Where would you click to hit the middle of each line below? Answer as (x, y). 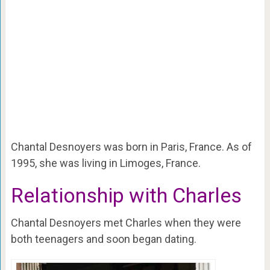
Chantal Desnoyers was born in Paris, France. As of (131, 147)
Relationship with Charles (126, 195)
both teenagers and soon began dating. (103, 239)
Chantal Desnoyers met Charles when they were (126, 223)
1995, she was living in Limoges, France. (105, 163)
